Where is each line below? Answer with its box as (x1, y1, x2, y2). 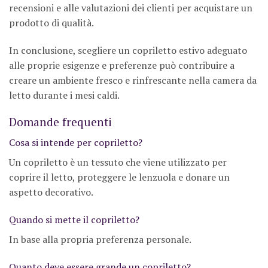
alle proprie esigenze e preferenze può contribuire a (9, 58, 234, 72)
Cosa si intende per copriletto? (9, 135, 142, 149)
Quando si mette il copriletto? (9, 212, 139, 226)
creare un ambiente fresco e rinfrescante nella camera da (9, 73, 257, 87)
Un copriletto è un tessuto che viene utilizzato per (9, 155, 227, 169)
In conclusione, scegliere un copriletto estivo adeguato (9, 43, 247, 57)
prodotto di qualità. (9, 16, 94, 29)
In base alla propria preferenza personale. (9, 232, 191, 246)
